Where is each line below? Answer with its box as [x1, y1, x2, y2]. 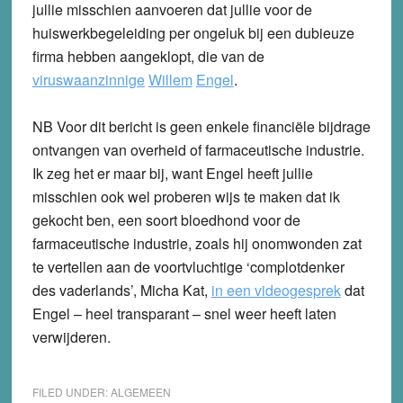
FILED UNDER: [31, 383, 111, 399]
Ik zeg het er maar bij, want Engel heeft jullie [31, 162, 313, 184]
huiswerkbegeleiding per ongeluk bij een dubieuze [31, 22, 354, 43]
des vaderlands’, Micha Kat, [31, 279, 211, 300]
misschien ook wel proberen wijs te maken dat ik [31, 185, 340, 207]
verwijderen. [31, 326, 111, 347]
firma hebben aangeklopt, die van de [31, 45, 264, 67]
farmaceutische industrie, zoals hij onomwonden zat [31, 232, 362, 254]
